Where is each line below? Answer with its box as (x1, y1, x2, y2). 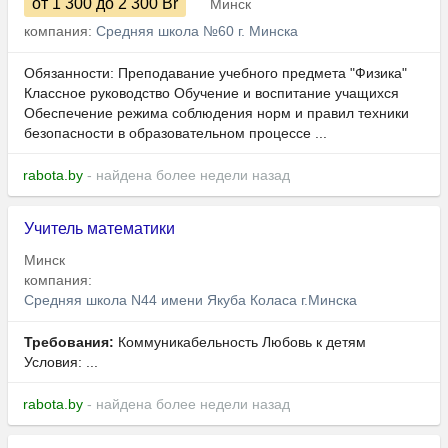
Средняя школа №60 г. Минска (96, 23, 298, 40)
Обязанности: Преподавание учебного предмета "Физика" (24, 65, 407, 82)
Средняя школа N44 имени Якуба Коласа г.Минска (24, 292, 357, 309)
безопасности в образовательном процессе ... (24, 125, 327, 142)
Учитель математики (24, 220, 175, 238)
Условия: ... (24, 354, 98, 371)
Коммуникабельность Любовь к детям (114, 334, 366, 351)
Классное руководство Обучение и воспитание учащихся (24, 85, 399, 102)
